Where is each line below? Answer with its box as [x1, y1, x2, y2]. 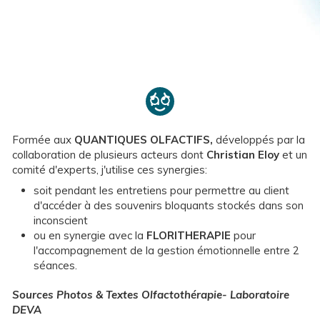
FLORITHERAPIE [146, 228, 231, 242]
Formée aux [12, 132, 75, 146]
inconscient [34, 213, 89, 227]
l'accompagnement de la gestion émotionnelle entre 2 [34, 243, 300, 257]
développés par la [213, 132, 306, 146]
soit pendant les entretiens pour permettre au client [34, 183, 290, 197]
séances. [34, 258, 78, 272]
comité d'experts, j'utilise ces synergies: [12, 162, 208, 176]
